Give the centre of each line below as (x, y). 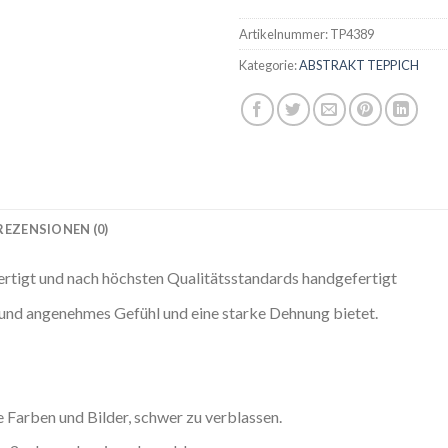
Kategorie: (269, 65)
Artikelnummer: (284, 34)
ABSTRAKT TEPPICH (359, 65)
